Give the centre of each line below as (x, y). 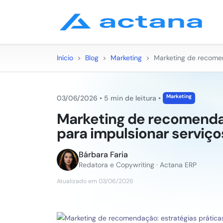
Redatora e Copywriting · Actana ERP (138, 165)
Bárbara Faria (103, 155)
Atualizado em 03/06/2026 (95, 181)
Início (65, 58)
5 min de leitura (130, 98)
